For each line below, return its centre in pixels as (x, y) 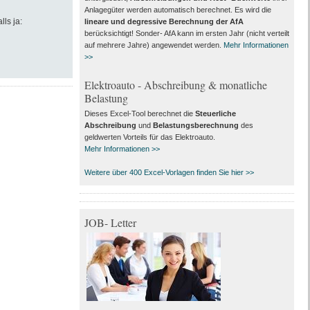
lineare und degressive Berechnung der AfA (164, 22)
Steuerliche (215, 114)
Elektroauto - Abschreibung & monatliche (175, 85)
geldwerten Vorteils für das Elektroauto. (149, 137)
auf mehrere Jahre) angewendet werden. (154, 45)
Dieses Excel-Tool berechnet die (139, 114)
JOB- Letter (110, 223)
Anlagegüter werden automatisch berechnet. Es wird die (177, 10)
